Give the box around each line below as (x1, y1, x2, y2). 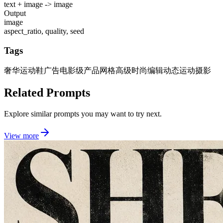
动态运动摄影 (163, 66, 211, 75)
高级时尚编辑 (115, 66, 163, 75)
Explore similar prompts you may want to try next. (4, 109, 162, 118)
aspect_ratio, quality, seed (4, 27, 84, 36)
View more (4, 131, 39, 140)
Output (4, 9, 26, 18)
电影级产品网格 (60, 66, 115, 75)
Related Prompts (4, 86, 90, 99)
